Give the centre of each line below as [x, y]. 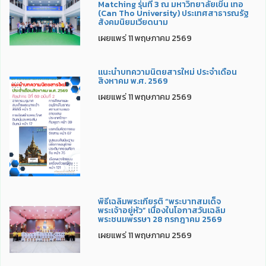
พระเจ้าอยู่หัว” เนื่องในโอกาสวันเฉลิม [161, 211]
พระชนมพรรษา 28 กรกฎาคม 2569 [160, 220]
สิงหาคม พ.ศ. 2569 [133, 81]
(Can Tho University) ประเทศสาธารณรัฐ [173, 14]
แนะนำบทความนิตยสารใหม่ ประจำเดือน [167, 72]
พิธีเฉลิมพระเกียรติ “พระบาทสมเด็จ [159, 202]
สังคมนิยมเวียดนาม [133, 23]
